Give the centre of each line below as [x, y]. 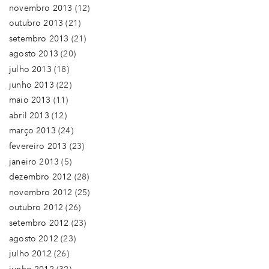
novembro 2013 [41, 8]
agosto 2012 [34, 238]
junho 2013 [32, 85]
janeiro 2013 [34, 162]
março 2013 [32, 131]
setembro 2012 [39, 223]
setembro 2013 [39, 38]
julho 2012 [30, 254]
